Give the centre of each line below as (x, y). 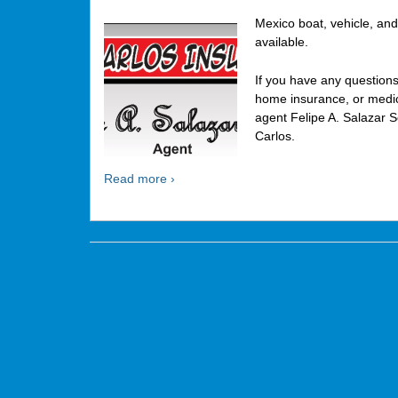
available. (281, 42)
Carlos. (275, 136)
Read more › (139, 179)
